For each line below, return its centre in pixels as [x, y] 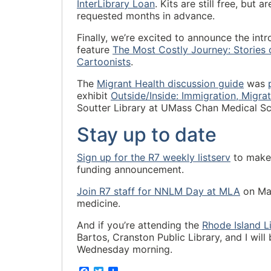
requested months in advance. [146, 16]
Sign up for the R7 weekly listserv [154, 157]
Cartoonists [104, 62]
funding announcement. [130, 169]
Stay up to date [147, 135]
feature [95, 50]
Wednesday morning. [125, 249]
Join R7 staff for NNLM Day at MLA [158, 191]
